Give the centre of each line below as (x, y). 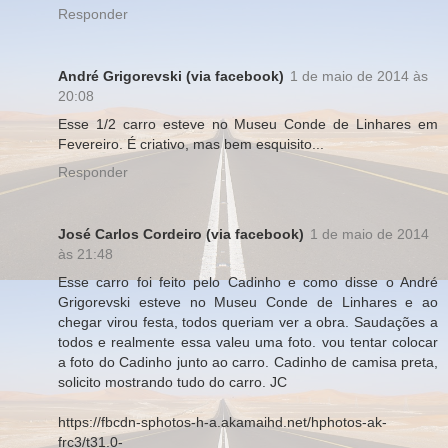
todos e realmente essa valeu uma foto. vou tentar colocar (248, 341)
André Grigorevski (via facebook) (171, 75)
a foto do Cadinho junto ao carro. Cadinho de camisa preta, (248, 361)
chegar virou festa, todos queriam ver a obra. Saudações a (248, 321)
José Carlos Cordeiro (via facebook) (181, 233)
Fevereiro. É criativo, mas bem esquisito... (191, 143)
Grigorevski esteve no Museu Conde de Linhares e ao (248, 301)
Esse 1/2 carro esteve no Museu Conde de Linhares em (248, 123)
